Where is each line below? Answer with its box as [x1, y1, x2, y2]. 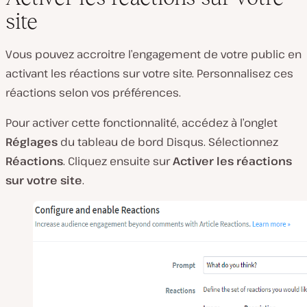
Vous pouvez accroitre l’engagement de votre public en [5, 46, 302, 62]
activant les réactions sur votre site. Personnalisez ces [5, 65, 293, 81]
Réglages [5, 134, 58, 149]
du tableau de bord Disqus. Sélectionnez [58, 134, 278, 149]
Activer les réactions [173, 153, 292, 169]
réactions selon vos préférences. [5, 84, 181, 100]
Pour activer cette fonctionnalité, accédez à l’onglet [5, 114, 278, 130]
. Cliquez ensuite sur [63, 153, 173, 169]
